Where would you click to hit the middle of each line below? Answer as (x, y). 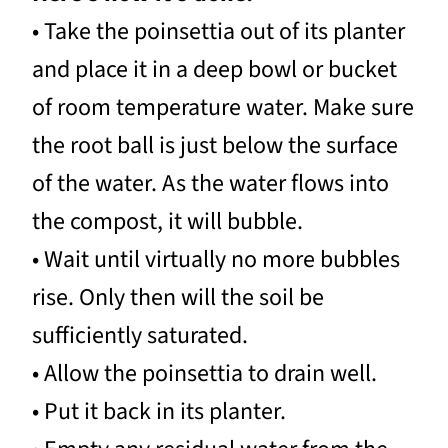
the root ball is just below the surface (215, 145)
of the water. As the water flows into (210, 183)
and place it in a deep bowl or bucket (214, 69)
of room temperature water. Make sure (223, 107)
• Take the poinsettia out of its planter (218, 31)
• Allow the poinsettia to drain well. (204, 373)
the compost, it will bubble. (167, 221)
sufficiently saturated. (140, 335)
